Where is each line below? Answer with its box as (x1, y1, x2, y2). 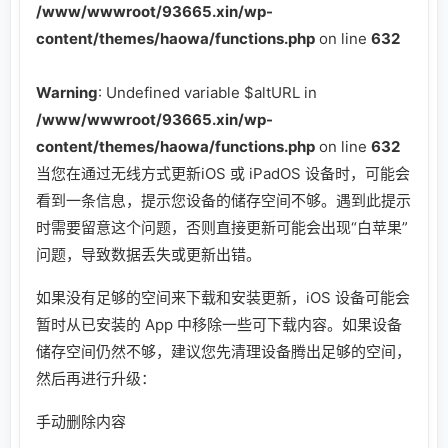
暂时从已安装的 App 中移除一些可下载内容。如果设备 (36, 314, 402, 334)
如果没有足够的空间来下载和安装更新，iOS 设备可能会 (36, 287, 410, 307)
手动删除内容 (36, 411, 126, 431)
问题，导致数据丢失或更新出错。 (36, 244, 261, 264)
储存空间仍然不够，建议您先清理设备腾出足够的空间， (36, 341, 411, 361)
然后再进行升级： (36, 368, 156, 388)
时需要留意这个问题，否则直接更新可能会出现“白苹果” (36, 217, 408, 237)
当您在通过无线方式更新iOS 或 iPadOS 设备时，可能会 (36, 163, 410, 183)
